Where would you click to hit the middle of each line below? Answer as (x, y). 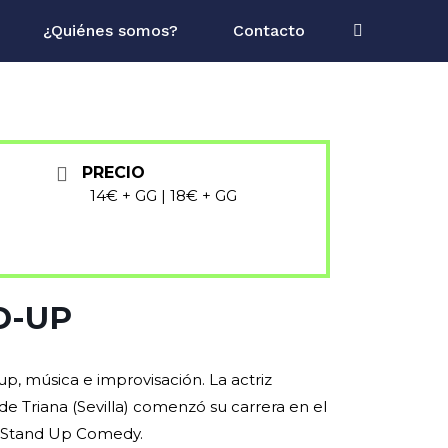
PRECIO (114, 173)
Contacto (269, 30)
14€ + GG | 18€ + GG (164, 196)
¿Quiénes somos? (110, 30)
